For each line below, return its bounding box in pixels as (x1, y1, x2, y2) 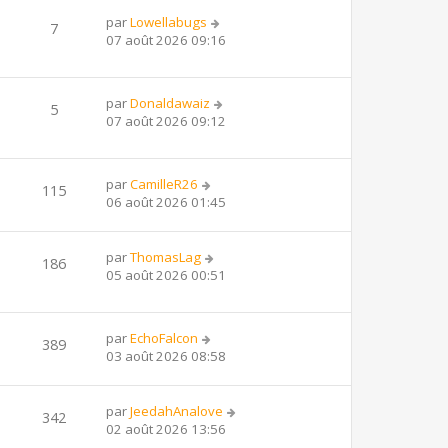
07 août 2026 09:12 (106, 111, 226, 130)
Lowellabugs (130, 12, 207, 31)
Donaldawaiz (130, 93, 210, 112)
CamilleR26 (130, 174, 198, 193)
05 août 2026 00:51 (106, 265, 226, 284)
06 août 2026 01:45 (106, 192, 226, 211)
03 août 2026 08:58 (106, 346, 226, 365)
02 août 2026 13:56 (106, 419, 226, 438)
